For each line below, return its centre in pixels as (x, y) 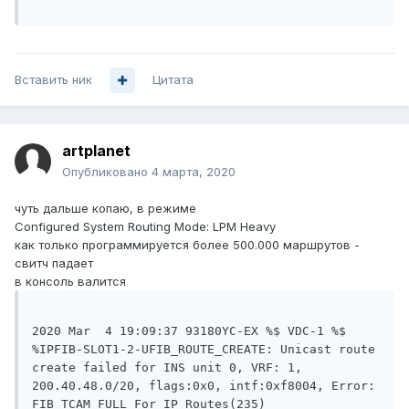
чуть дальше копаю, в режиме (105, 209)
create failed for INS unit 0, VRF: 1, (167, 368)
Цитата (173, 80)
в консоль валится (70, 282)
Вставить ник (53, 80)
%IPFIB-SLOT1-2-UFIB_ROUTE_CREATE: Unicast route (204, 350)
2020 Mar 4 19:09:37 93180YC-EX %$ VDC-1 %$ (189, 331)
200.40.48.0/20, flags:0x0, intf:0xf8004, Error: (204, 386)
